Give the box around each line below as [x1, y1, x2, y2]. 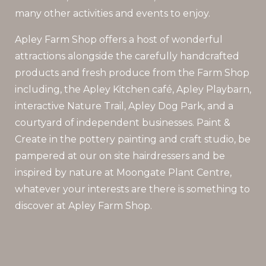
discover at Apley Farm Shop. [15, 199, 152, 211]
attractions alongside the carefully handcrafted [15, 50, 239, 62]
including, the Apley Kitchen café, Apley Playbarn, [15, 83, 251, 95]
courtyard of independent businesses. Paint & [15, 116, 230, 128]
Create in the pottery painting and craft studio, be [15, 133, 251, 145]
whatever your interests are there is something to [15, 183, 250, 195]
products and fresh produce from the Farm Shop [15, 66, 249, 78]
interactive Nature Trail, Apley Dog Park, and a [15, 100, 233, 112]
